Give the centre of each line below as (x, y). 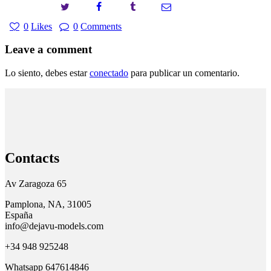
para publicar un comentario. (184, 73)
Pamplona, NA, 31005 (48, 204)
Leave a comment (48, 50)
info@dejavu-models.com (54, 226)
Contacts (32, 158)
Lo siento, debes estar (47, 73)
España (19, 215)
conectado (109, 73)
